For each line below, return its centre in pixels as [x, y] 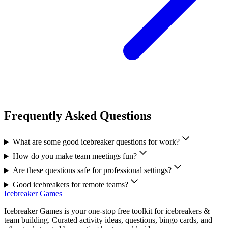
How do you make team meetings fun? [75, 156]
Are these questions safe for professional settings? [92, 170]
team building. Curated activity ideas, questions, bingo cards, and [108, 220]
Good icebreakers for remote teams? [70, 185]
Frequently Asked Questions [78, 115]
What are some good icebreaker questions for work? [96, 142]
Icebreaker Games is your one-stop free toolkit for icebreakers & [107, 211]
